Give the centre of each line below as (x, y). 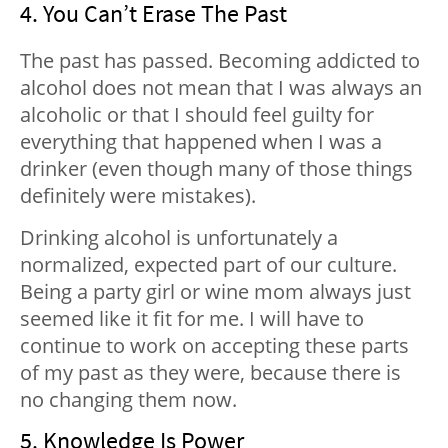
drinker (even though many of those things (216, 169)
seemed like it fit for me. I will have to (192, 319)
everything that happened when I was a (201, 142)
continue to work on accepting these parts (214, 346)
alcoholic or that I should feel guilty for (197, 115)
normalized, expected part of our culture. (208, 265)
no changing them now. (128, 400)
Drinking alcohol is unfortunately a (179, 238)
